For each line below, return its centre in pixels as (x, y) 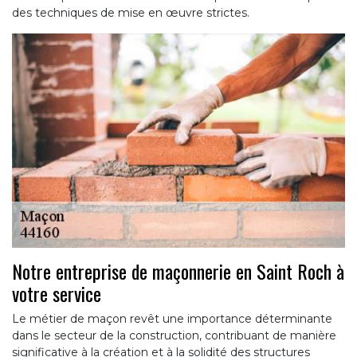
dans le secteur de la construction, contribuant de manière (174, 335)
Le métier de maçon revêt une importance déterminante (172, 318)
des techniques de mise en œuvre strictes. (131, 13)
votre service (57, 293)
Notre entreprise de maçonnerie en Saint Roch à (178, 271)
